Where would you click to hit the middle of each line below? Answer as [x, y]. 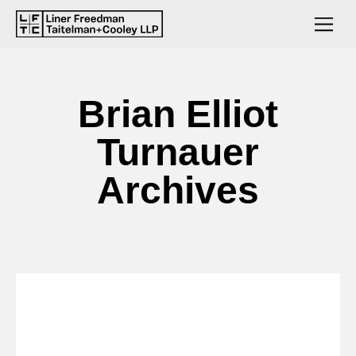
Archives [178, 190]
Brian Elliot [178, 114]
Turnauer [178, 152]
